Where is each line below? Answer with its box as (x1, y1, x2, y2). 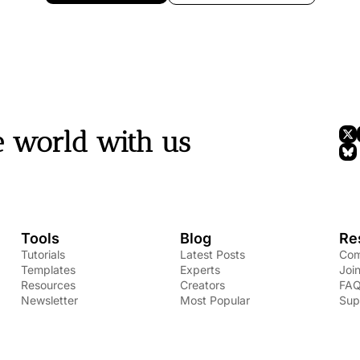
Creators (179, 278, 225, 292)
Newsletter (21, 293, 79, 307)
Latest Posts (179, 247, 245, 261)
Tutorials (21, 247, 66, 261)
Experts (179, 263, 220, 276)
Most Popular (179, 293, 250, 307)
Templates (21, 263, 76, 276)
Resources (21, 278, 76, 292)
